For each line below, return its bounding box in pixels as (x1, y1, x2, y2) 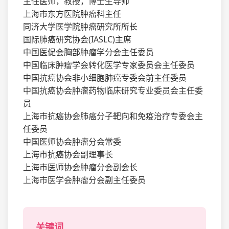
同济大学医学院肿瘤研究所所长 (23, 21, 138, 33)
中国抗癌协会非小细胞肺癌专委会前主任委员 (23, 72, 187, 84)
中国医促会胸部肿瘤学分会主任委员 (23, 47, 154, 58)
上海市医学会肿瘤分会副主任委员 (23, 174, 146, 186)
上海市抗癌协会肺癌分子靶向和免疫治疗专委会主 (23, 110, 203, 122)
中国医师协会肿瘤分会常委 (23, 136, 121, 148)
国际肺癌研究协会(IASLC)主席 (23, 34, 131, 45)
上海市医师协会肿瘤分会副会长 (23, 162, 138, 173)
